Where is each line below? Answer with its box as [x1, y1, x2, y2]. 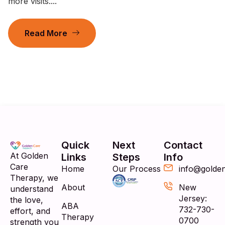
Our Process [113, 164, 161, 174]
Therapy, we [10, 173, 58, 183]
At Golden [10, 151, 48, 161]
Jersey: [178, 193, 207, 204]
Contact [164, 139, 202, 152]
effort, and [10, 206, 50, 216]
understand [10, 184, 53, 194]
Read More [25, 28, 67, 39]
